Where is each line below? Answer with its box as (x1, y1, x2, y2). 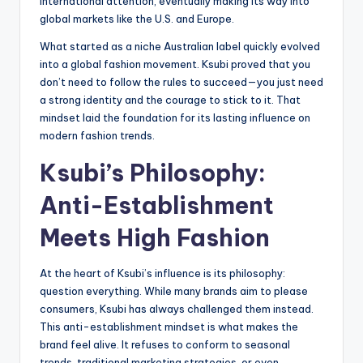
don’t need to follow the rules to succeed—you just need (40, 75, 323, 88)
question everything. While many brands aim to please (40, 284, 308, 297)
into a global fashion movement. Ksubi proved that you (40, 57, 310, 70)
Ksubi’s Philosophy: (40, 157, 266, 188)
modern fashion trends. (40, 128, 155, 142)
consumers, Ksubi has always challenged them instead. (40, 301, 314, 315)
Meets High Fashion (40, 222, 270, 253)
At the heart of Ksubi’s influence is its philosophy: (40, 266, 285, 280)
